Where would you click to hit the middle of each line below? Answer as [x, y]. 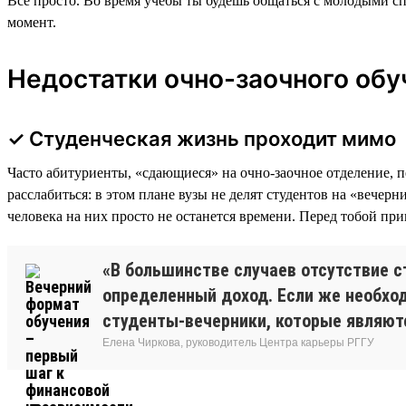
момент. [32, 22]
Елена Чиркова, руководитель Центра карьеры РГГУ [238, 342]
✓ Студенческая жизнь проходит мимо [202, 138]
